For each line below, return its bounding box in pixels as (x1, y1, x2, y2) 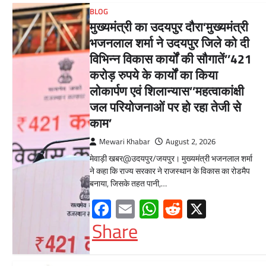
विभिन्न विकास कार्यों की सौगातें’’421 (89, 49, 252, 68)
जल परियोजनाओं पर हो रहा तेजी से (89, 97, 241, 116)
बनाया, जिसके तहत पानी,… (89, 176, 167, 190)
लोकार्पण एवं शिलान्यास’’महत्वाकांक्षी (89, 81, 244, 100)
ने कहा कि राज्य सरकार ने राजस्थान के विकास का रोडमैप (89, 164, 250, 178)
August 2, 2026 (165, 135, 216, 147)
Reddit (182, 194, 235, 223)
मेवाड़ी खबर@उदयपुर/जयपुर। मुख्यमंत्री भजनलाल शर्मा (89, 151, 252, 165)
